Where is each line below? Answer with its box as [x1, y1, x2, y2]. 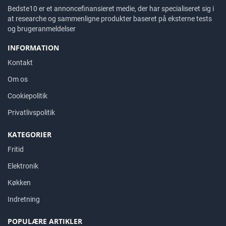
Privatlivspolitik [8, 108, 55, 117]
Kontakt [8, 59, 33, 67]
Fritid [8, 145, 24, 153]
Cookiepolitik [8, 92, 47, 100]
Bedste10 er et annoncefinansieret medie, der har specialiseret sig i [8, 5, 214, 13]
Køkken [8, 179, 31, 187]
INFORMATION [8, 43, 59, 52]
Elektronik [8, 162, 38, 170]
